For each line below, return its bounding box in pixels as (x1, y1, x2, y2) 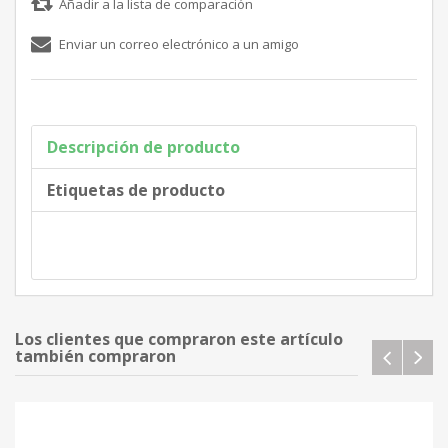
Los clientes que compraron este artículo (15, 327, 343, 350)
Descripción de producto (47, 135, 240, 158)
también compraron (15, 344, 176, 367)
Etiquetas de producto (47, 178, 225, 201)
